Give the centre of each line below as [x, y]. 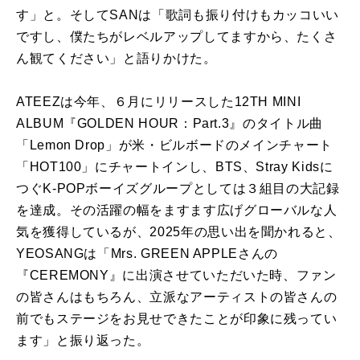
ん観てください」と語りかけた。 [117, 58]
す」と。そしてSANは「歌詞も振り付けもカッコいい [178, 14]
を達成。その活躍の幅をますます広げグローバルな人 [177, 210]
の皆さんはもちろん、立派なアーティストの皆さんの [177, 297]
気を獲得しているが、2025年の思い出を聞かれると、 [179, 231]
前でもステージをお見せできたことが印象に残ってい [177, 318]
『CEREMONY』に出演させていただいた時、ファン [176, 275]
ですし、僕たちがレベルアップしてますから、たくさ [177, 36]
